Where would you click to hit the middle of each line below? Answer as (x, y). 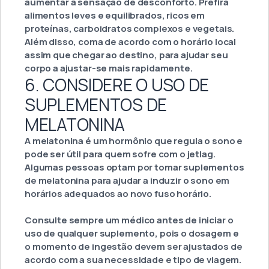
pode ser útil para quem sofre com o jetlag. (120, 154)
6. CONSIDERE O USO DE (117, 85)
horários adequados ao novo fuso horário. (118, 194)
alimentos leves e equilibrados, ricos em (115, 16)
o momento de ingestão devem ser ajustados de (134, 247)
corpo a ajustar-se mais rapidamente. (109, 68)
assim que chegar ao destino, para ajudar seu (126, 55)
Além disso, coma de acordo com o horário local (131, 42)
